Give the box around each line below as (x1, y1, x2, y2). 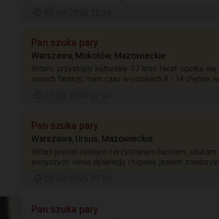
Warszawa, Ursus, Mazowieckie (31, 133, 153, 144)
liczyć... (31, 2, 56, 11)
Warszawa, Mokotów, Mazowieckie (31, 50, 166, 61)
